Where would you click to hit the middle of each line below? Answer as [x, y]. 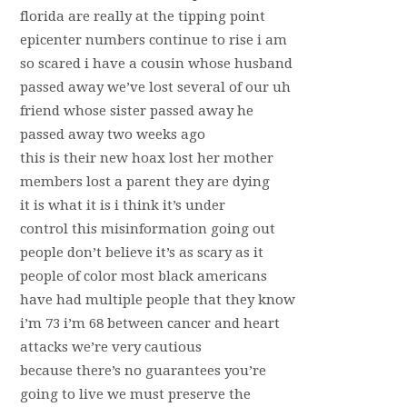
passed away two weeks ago [112, 134]
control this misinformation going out [147, 229]
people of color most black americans [143, 276]
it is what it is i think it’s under [122, 205]
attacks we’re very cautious [110, 347]
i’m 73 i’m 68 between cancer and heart [149, 323]
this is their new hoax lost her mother [146, 158]
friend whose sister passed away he [136, 111]
